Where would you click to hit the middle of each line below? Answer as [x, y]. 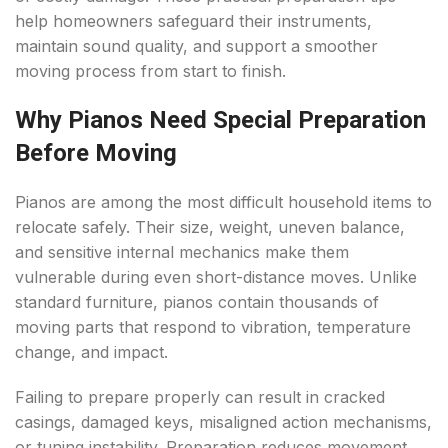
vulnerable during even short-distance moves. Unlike [216, 277]
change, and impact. [91, 352]
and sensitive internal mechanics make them [182, 252]
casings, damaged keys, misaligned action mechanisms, [223, 422]
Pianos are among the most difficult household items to [223, 202]
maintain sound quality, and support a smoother [196, 46]
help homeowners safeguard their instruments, [193, 21]
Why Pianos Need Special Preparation [220, 120]
